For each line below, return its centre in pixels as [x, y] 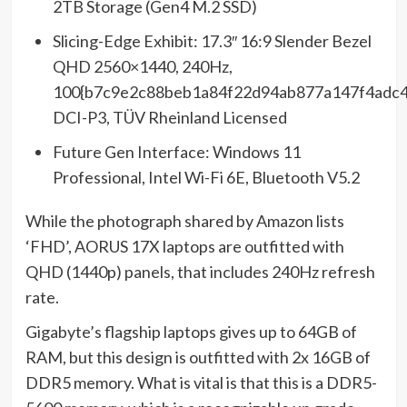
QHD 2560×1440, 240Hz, [142, 66]
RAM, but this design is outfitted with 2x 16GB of [198, 357]
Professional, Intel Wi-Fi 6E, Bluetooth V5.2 [206, 177]
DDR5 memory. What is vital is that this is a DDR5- [201, 382]
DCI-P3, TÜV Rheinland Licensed [169, 117]
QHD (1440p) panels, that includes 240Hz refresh [200, 272]
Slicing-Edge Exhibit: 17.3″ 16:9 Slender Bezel [212, 41]
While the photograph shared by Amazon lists [184, 221]
